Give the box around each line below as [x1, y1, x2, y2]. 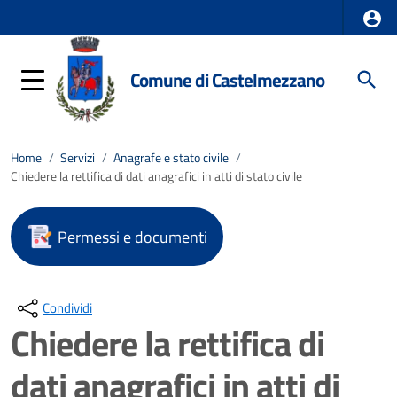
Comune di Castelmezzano [130, 65, 325, 94]
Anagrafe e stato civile [113, 148, 229, 167]
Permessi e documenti [58, 224, 207, 249]
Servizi [60, 148, 95, 167]
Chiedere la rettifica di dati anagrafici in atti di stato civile [11, 167, 302, 186]
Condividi [43, 298, 92, 318]
